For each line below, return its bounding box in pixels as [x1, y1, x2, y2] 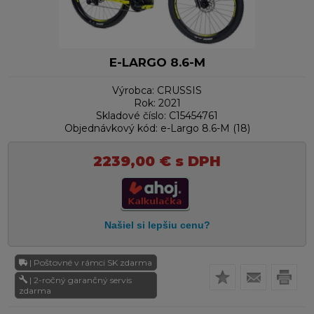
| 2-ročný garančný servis [29, 275, 132, 286]
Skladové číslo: [96, 109, 166, 123]
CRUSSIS [157, 84, 202, 97]
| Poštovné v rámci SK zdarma [29, 257, 153, 268]
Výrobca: [112, 84, 154, 97]
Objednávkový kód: [64, 122, 158, 135]
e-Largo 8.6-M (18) [160, 122, 250, 135]
